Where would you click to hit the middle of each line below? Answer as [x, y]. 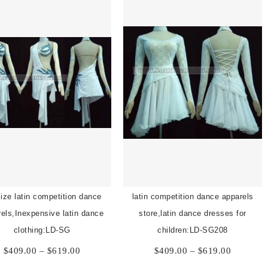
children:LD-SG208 [193, 230]
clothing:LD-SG [42, 230]
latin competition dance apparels [193, 196]
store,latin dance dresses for [193, 213]
